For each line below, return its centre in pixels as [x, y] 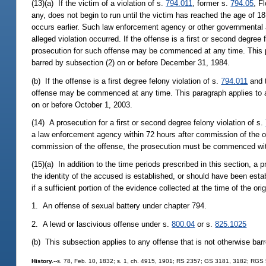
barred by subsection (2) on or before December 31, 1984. [131, 63]
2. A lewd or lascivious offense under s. [102, 224]
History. [43, 261]
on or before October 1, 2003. [82, 104]
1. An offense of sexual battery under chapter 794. [119, 206]
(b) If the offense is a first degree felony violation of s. [126, 81]
